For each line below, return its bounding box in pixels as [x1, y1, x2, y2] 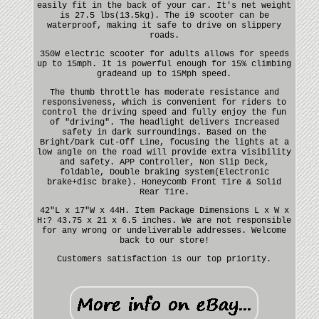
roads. [149, 30, 179, 41]
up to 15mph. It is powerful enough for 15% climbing [37, 58, 292, 69]
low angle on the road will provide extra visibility [37, 147, 292, 157]
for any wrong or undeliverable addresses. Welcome [42, 225, 287, 236]
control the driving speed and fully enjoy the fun [42, 107, 287, 117]
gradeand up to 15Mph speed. [97, 68, 232, 79]
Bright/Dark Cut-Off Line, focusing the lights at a [39, 137, 289, 147]
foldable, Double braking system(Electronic [59, 167, 269, 177]
